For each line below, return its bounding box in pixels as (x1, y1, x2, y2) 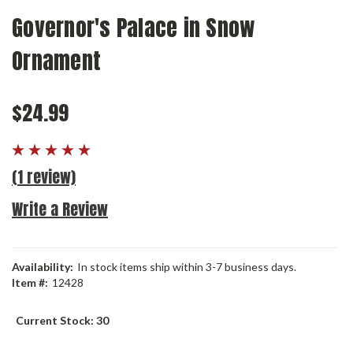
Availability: (12, 260, 73, 273)
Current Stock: (16, 314, 96, 327)
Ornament (12, 44, 101, 77)
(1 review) (12, 165, 76, 189)
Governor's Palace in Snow (12, 11, 256, 44)
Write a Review (12, 197, 108, 221)
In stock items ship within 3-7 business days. (76, 260, 296, 273)
